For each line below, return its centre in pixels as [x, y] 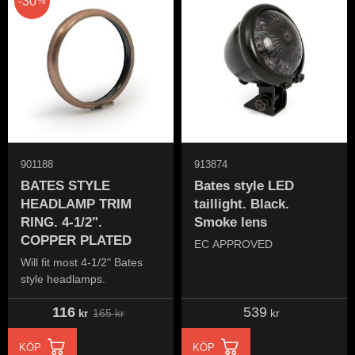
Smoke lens [231, 222]
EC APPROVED [233, 244]
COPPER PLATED [76, 240]
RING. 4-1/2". [61, 222]
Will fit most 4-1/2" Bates [82, 263]
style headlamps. [63, 279]
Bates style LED [244, 185]
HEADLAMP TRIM [76, 204]
